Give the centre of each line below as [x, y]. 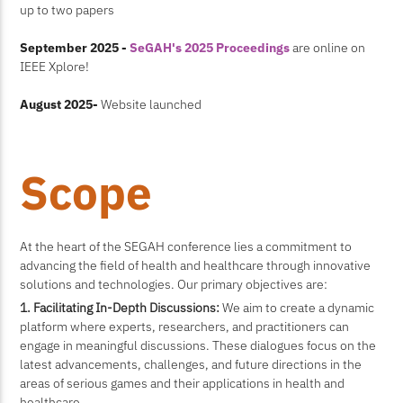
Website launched [152, 104]
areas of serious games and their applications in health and [183, 382]
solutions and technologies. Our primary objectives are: [174, 283]
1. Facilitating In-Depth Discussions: [120, 307]
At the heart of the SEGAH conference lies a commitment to [186, 246]
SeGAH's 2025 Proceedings [210, 48]
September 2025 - [75, 48]
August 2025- [61, 104]
